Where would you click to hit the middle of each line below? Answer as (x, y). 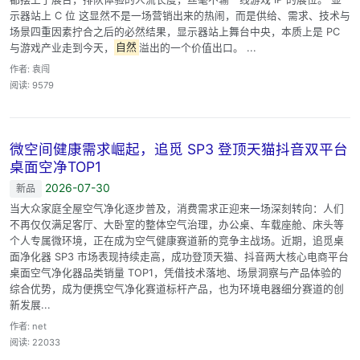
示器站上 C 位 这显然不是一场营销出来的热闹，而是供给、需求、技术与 (180, 15)
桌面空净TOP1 (55, 166)
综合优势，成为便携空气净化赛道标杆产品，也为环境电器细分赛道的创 (177, 288)
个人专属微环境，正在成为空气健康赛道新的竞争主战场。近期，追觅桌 (177, 240)
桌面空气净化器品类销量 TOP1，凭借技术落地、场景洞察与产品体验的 (176, 272)
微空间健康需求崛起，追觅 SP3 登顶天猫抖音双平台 (179, 149)
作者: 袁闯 (30, 69)
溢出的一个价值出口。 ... (197, 47)
